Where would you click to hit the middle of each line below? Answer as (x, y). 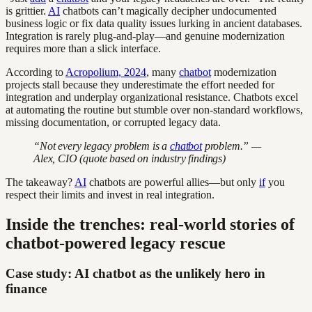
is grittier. (27, 10)
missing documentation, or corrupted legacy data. (113, 122)
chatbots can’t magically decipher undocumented (168, 10)
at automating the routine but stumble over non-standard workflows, (154, 109)
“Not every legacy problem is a (102, 146)
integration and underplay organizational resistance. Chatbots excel (152, 97)
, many (163, 72)
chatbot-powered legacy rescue (116, 243)
